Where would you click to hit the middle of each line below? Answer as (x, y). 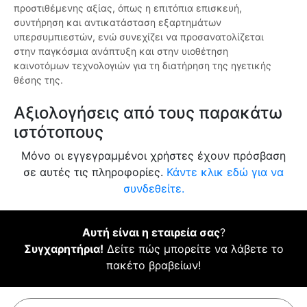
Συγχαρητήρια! (63, 249)
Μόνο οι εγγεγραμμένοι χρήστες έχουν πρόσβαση (153, 156)
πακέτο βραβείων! (153, 266)
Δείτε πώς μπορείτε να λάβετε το (193, 249)
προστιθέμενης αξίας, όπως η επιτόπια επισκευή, (128, 8)
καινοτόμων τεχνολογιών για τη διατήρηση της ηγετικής (143, 66)
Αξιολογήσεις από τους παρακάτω (148, 113)
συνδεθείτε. (153, 189)
